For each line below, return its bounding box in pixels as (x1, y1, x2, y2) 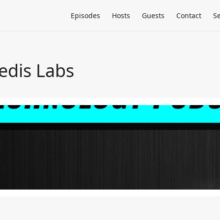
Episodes (71, 11, 100, 20)
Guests (142, 11, 165, 20)
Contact (176, 11, 201, 20)
